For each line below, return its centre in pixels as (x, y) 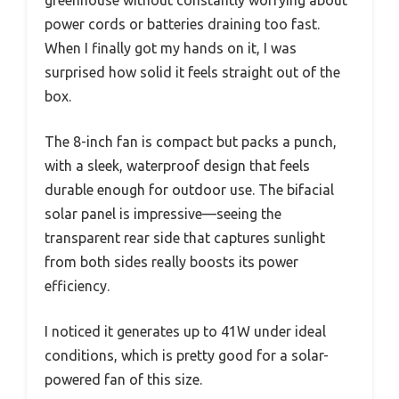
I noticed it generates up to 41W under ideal (185, 332)
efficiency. (77, 286)
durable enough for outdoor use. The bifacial (189, 190)
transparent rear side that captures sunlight (185, 238)
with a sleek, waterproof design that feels (177, 166)
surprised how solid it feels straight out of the (192, 73)
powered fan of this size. (123, 380)
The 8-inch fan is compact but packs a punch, (191, 142)
